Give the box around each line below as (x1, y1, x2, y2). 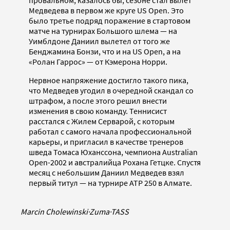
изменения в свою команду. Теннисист (29, 106, 167, 117)
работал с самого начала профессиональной (29, 126, 191, 137)
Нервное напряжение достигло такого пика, (29, 75, 188, 86)
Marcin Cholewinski (21, 206, 88, 217)
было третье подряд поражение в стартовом (29, 15, 190, 26)
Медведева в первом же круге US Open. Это (29, 5, 184, 16)
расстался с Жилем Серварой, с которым (29, 116, 175, 127)
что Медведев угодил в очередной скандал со (29, 85, 194, 96)
